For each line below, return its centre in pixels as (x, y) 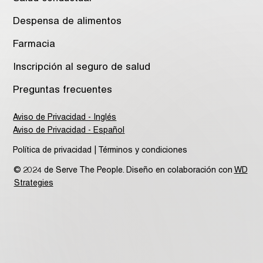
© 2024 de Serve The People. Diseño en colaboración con (124, 171)
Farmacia (34, 44)
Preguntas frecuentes (63, 90)
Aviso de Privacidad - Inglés (65, 118)
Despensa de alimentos (68, 21)
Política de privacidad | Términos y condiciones (100, 151)
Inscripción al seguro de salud (82, 67)
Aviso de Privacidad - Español (69, 131)
